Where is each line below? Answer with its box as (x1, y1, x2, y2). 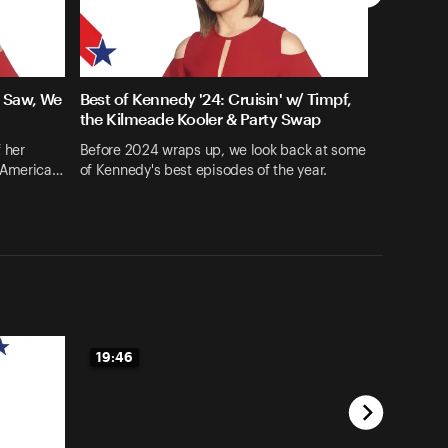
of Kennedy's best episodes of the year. (79, 163, 327, 178)
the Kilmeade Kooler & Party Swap (79, 109, 321, 129)
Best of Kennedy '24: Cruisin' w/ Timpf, (79, 89, 352, 109)
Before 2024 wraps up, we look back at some (79, 143, 367, 158)
